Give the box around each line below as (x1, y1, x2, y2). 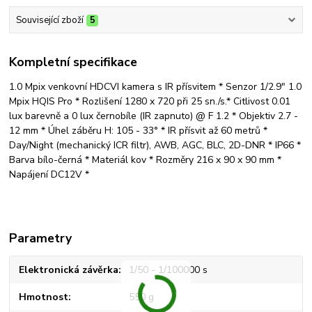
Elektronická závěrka (19, 263, 119, 277)
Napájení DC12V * (9, 168, 90, 182)
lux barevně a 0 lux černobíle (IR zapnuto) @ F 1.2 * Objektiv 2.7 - (9, 109, 299, 123)
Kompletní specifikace (9, 54, 138, 71)
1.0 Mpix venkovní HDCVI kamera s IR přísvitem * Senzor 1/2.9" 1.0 (9, 80, 302, 94)
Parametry (9, 230, 72, 247)
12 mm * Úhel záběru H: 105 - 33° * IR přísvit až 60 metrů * (9, 124, 268, 138)
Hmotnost (19, 290, 69, 304)
